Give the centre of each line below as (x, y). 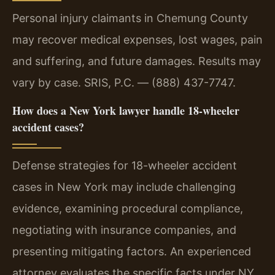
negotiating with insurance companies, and (124, 230)
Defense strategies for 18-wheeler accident (125, 165)
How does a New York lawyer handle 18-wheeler (126, 110)
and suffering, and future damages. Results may (137, 61)
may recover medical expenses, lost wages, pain (137, 40)
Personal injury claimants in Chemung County (130, 18)
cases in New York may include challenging (124, 187)
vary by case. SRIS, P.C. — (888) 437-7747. (124, 83)
